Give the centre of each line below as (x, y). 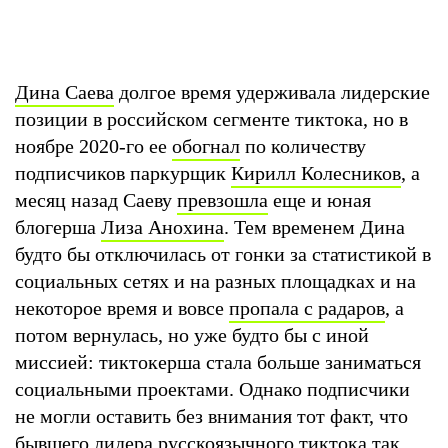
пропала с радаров (307, 307)
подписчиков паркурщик (123, 172)
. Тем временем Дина (314, 226)
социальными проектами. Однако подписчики (212, 388)
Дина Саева (64, 91)
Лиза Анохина (162, 226)
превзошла (222, 199)
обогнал (206, 145)
